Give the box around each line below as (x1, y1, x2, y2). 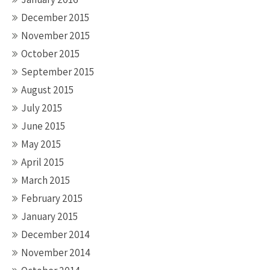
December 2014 (21, 228, 90, 241)
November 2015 (21, 29, 90, 42)
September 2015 (21, 65, 94, 78)
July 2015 (21, 101, 62, 115)
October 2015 (21, 47, 80, 60)
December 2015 (21, 11, 89, 24)
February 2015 (21, 192, 83, 205)
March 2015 (21, 174, 70, 187)
